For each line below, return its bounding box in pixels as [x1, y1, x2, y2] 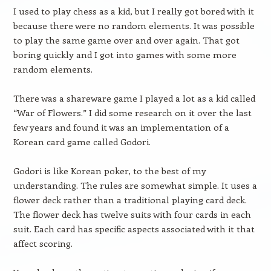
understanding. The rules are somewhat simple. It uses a [13, 179, 257, 191]
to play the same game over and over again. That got [13, 34, 240, 46]
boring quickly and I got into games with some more [13, 48, 237, 60]
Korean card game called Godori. [13, 135, 151, 148]
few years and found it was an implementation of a [13, 121, 229, 133]
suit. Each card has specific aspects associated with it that [13, 223, 255, 235]
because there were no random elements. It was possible [13, 19, 255, 31]
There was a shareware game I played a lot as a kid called [13, 92, 255, 104]
